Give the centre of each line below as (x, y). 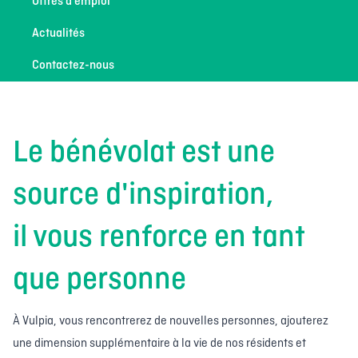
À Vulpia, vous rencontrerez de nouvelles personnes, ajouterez (171, 321)
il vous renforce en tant (159, 238)
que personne (99, 280)
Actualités (58, 33)
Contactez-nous (73, 65)
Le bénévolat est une (144, 153)
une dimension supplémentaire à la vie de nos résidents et (159, 343)
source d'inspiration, (143, 195)
